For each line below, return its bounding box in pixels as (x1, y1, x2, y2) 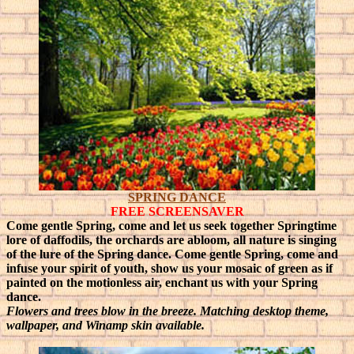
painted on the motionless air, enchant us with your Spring (6, 276, 318, 289)
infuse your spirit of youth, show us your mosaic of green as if (6, 262, 333, 275)
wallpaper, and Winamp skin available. (6, 318, 205, 332)
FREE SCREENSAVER (110, 205, 244, 218)
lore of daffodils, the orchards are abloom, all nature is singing (6, 233, 337, 247)
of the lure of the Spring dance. (6, 247, 175, 261)
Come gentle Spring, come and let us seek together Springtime (6, 219, 337, 232)
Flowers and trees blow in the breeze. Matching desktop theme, (6, 304, 329, 318)
